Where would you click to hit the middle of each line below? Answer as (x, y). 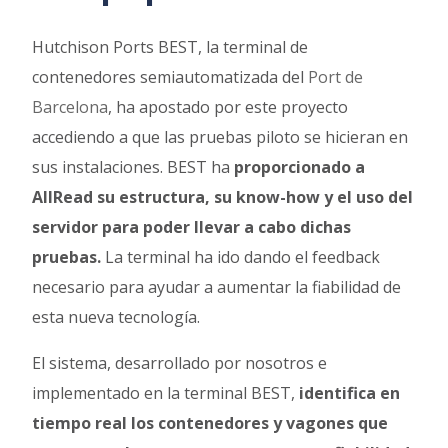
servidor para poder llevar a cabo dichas (192, 226)
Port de (336, 76)
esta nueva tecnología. (122, 316)
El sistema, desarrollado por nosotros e (180, 362)
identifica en (350, 392)
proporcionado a (300, 166)
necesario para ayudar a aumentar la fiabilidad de (217, 286)
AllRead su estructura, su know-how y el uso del (223, 196)
